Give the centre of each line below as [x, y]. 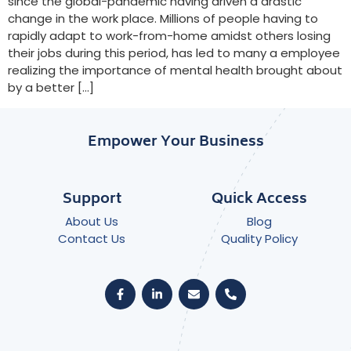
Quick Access [259, 199]
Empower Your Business [175, 142]
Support [92, 199]
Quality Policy [259, 238]
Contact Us [92, 238]
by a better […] [51, 88]
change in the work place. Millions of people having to [163, 19]
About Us [92, 221]
